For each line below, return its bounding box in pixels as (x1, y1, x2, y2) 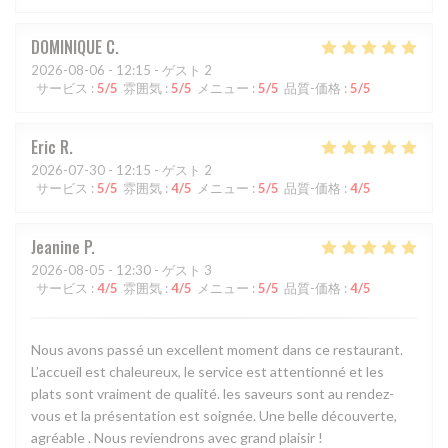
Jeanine (31, 234, 80, 259)
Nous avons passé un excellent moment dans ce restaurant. (31, 340, 403, 358)
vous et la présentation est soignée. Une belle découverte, (31, 406, 397, 424)
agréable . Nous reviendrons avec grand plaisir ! (31, 428, 323, 446)
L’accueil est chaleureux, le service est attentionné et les (31, 362, 384, 380)
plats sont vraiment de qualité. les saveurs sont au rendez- (31, 384, 394, 402)
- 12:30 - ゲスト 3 (105, 261, 212, 278)
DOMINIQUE (31, 34, 102, 59)
